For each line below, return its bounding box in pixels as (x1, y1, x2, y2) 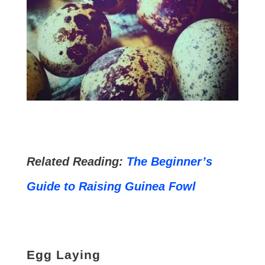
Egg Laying (26, 247, 101, 261)
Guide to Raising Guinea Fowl (26, 179, 196, 193)
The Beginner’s (122, 154, 212, 168)
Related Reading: (26, 154, 123, 168)
